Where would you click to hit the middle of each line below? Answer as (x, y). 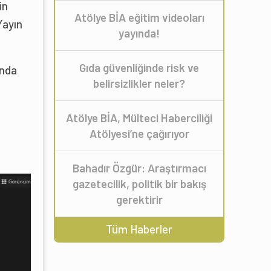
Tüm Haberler (139, 229)
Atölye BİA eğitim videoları (139, 18)
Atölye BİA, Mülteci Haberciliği (139, 118)
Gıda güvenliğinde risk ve (139, 68)
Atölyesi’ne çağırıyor (139, 134)
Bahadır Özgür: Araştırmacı (139, 168)
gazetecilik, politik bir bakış (139, 184)
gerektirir (139, 200)
